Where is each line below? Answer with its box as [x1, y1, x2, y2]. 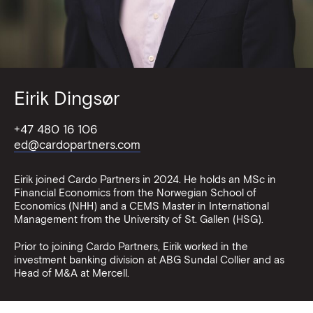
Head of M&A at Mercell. [14, 267, 129, 279]
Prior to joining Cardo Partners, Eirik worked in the [14, 240, 248, 253]
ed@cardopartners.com [14, 138, 140, 152]
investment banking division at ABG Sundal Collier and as [14, 254, 284, 266]
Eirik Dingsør [14, 87, 119, 109]
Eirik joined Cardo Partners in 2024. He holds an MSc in [14, 173, 276, 186]
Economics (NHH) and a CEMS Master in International [14, 200, 269, 212]
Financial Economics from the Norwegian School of [14, 187, 256, 199]
